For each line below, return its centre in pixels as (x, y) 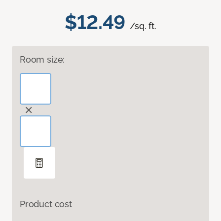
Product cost (46, 204)
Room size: (42, 60)
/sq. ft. (143, 26)
